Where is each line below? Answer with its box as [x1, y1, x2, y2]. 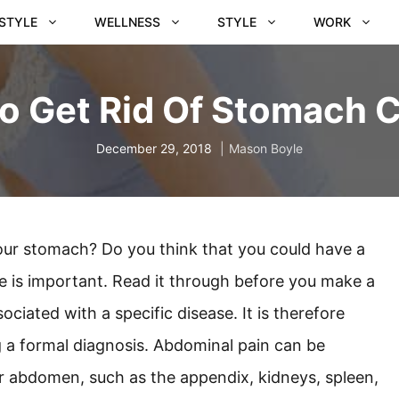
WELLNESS [94, 14, 160, 29]
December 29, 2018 [96, 141, 212, 156]
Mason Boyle [229, 141, 303, 156]
